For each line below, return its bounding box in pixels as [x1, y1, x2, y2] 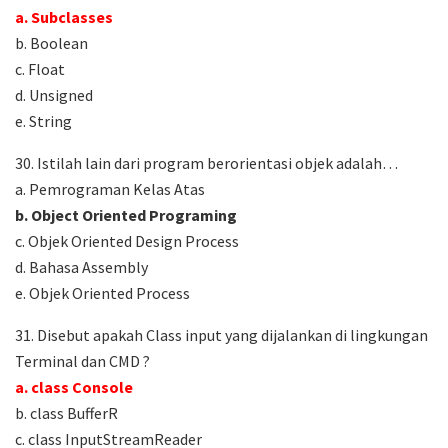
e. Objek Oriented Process [15, 283, 190, 304]
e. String [15, 111, 72, 132]
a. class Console [15, 377, 133, 398]
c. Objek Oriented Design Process [15, 231, 239, 252]
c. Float [15, 59, 65, 80]
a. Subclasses [15, 7, 113, 28]
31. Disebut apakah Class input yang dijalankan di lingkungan [15, 325, 428, 346]
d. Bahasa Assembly [15, 257, 148, 278]
